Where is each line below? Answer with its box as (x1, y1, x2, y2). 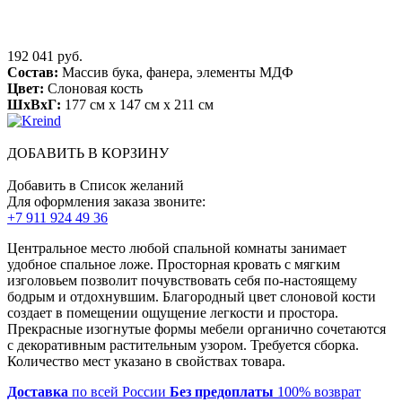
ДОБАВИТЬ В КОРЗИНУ (7, 144, 169, 161)
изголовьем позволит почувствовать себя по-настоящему (7, 272, 357, 288)
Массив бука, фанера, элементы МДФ (58, 64, 293, 80)
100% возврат (274, 383, 361, 399)
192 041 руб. (7, 48, 83, 64)
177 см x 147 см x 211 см (61, 96, 214, 112)
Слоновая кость (44, 80, 143, 96)
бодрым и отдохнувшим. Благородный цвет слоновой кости (7, 288, 376, 304)
